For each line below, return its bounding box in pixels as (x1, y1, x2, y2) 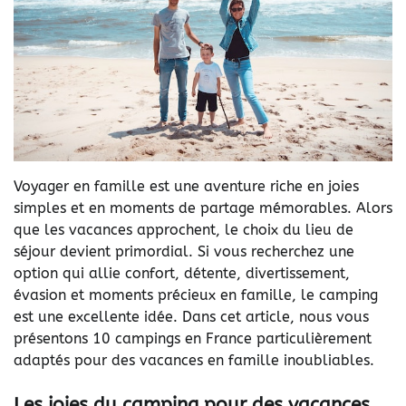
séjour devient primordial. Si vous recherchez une (14, 242, 354, 260)
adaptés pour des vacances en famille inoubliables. (14, 351, 374, 369)
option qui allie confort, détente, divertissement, (14, 264, 350, 282)
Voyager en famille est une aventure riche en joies (14, 177, 359, 195)
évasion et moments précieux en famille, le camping (14, 285, 378, 304)
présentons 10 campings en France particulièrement (14, 329, 372, 347)
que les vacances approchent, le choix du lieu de (14, 220, 353, 238)
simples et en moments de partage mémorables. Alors (14, 198, 392, 217)
